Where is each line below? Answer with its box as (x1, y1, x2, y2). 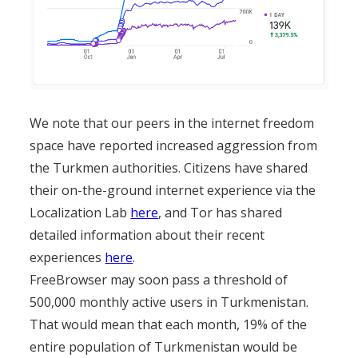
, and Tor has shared (158, 203, 283, 221)
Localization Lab (30, 203, 131, 221)
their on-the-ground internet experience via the (30, 181, 316, 199)
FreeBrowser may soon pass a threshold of (30, 270, 288, 288)
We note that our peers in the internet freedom (30, 113, 315, 132)
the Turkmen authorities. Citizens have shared (30, 158, 308, 177)
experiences (30, 248, 105, 266)
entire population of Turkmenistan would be (30, 337, 298, 356)
